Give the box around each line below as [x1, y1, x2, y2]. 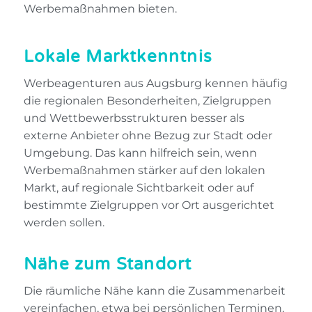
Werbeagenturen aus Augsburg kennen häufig [24, 77, 288, 91]
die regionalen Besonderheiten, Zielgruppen [24, 94, 272, 108]
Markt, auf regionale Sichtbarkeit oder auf [24, 181, 253, 195]
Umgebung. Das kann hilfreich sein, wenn [24, 146, 257, 160]
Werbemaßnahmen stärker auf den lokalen [24, 164, 265, 178]
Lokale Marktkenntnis [24, 47, 212, 68]
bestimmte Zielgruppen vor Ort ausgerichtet [24, 198, 274, 212]
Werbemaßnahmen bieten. [24, 2, 177, 16]
